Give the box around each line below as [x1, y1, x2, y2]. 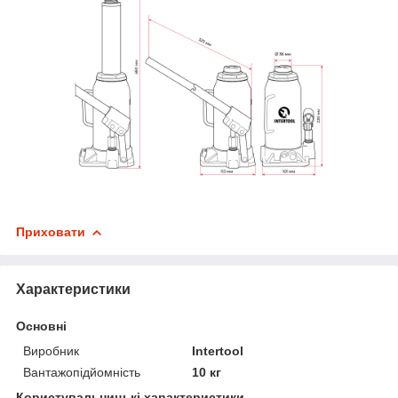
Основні [16, 319, 67, 334]
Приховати [16, 225, 85, 240]
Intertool [192, 344, 244, 359]
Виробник [23, 344, 79, 359]
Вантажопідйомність [23, 365, 140, 380]
